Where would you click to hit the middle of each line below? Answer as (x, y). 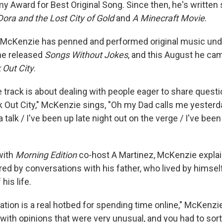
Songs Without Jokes (86, 55)
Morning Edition (46, 155)
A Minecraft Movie (168, 18)
